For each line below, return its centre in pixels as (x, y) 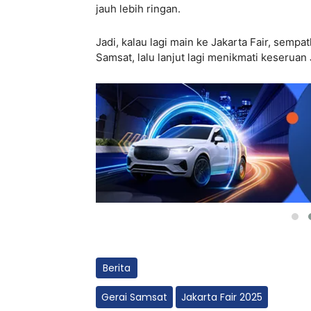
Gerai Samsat (134, 297)
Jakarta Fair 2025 (222, 297)
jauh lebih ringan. (138, 8)
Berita (117, 268)
